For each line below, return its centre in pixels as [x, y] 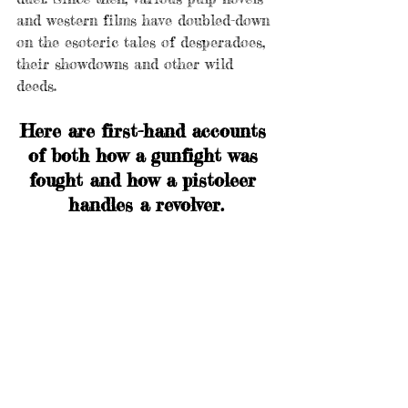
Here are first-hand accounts [146, 131]
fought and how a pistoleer [146, 180]
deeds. [39, 86]
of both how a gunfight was [146, 156]
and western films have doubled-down [146, 20]
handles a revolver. [146, 205]
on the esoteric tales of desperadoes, [143, 42]
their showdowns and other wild [127, 64]
